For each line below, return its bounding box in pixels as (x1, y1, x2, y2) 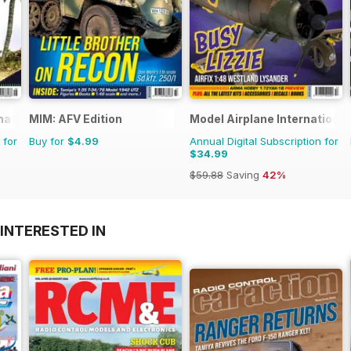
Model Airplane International (190, 111, 349, 125)
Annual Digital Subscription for (190, 134, 338, 147)
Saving (223, 168, 262, 181)
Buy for (29, 134, 67, 147)
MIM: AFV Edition (29, 111, 122, 125)
